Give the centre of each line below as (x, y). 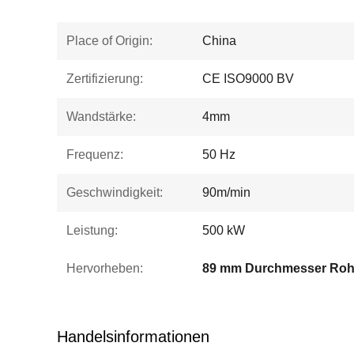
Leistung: (92, 230)
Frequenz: (95, 154)
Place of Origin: (109, 41)
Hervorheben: (105, 268)
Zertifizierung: (105, 79)
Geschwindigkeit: (115, 192)
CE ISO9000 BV (248, 79)
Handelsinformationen (133, 337)
